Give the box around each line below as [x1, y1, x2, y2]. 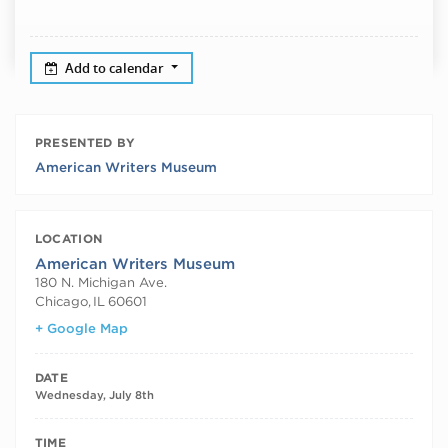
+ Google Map [34, 319, 128, 336]
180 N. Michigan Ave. [34, 274, 167, 291]
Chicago [34, 293, 88, 310]
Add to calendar [65, 58, 168, 77]
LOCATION [34, 230, 103, 246]
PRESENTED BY [34, 134, 136, 150]
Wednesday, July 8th [34, 387, 154, 402]
